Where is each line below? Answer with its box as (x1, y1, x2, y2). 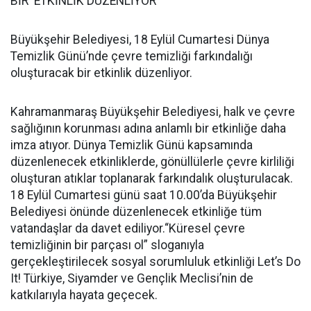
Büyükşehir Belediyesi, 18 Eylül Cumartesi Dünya (10, 33, 269, 47)
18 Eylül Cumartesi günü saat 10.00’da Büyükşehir (10, 188, 277, 202)
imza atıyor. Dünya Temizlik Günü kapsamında (10, 138, 253, 152)
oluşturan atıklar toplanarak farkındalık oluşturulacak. (10, 171, 293, 185)
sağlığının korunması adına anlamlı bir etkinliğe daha (10, 121, 286, 135)
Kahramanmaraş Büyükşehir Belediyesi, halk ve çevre (10, 105, 295, 119)
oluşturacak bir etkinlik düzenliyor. (10, 66, 192, 80)
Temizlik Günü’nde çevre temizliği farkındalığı (10, 49, 253, 63)
